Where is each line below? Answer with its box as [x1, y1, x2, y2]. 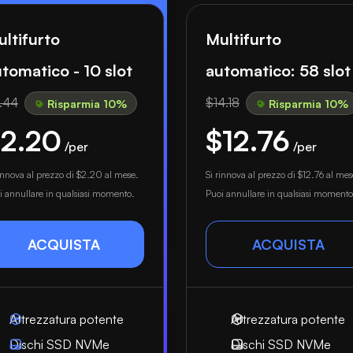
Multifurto [205, 29, 281, 49]
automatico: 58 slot [205, 61, 351, 80]
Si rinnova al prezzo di [205, 169, 298, 180]
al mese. [102, 169, 139, 180]
